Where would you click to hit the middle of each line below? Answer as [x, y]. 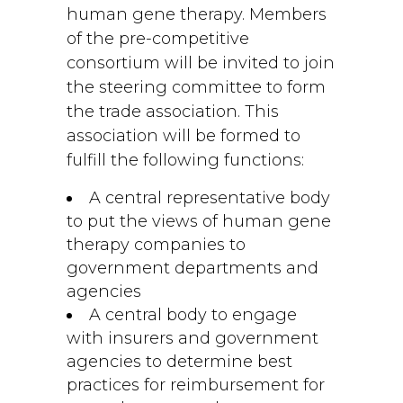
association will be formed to [184, 136]
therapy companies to [156, 245]
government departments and [193, 268]
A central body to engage [193, 315]
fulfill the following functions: [185, 160]
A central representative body [210, 198]
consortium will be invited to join [201, 63]
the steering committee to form [196, 87]
